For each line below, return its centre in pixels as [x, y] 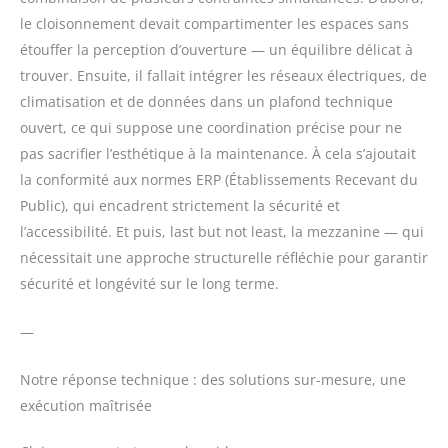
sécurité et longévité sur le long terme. [149, 283]
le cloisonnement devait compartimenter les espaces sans [214, 23]
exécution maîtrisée [86, 406]
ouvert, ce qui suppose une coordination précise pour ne [211, 127]
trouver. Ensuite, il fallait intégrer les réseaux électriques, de [223, 75]
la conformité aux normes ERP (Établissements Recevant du [219, 179]
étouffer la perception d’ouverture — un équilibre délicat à [216, 49]
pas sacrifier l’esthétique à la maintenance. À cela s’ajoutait [218, 153]
